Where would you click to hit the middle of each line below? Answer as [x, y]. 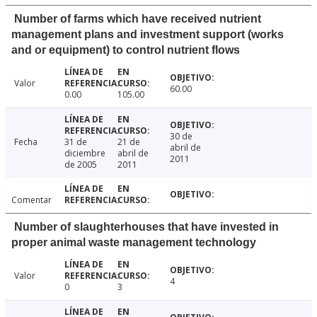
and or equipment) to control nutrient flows [126, 50]
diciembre [85, 154]
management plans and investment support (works [148, 35]
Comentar [31, 200]
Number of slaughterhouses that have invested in [146, 227]
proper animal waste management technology [134, 243]
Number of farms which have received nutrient [138, 19]
